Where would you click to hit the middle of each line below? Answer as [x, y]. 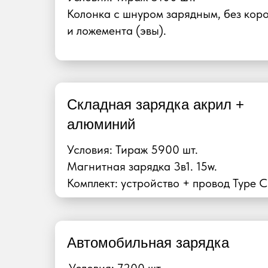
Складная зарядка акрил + [156, 104]
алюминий [101, 124]
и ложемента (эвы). [117, 31]
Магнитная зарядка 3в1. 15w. [142, 166]
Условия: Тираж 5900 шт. [133, 150]
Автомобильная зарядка [148, 243]
